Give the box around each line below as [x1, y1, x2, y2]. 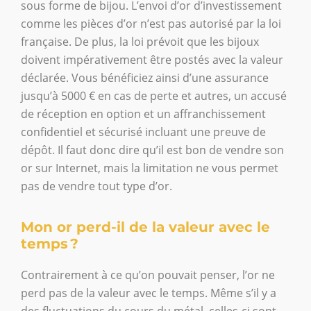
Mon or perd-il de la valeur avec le [21, 218, 270, 235]
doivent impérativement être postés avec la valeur [21, 51, 283, 67]
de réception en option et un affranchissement [21, 106, 266, 121]
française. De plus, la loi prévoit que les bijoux [21, 33, 259, 49]
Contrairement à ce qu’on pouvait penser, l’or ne [21, 267, 275, 283]
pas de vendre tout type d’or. [21, 178, 172, 194]
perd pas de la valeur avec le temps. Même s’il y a [21, 285, 276, 301]
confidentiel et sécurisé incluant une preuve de [21, 124, 266, 140]
